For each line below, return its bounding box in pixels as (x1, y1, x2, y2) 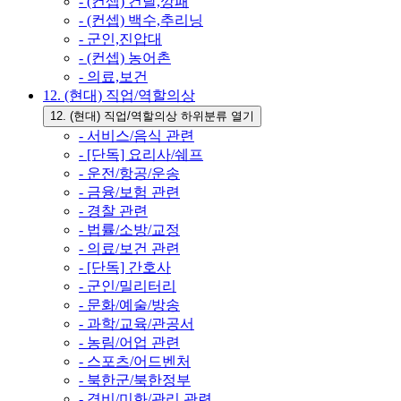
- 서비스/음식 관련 (79, 128, 194, 143)
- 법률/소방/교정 (79, 222, 180, 237)
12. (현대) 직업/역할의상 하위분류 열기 (50, 109, 254, 123)
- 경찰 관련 (79, 203, 148, 218)
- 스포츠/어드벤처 (79, 354, 191, 369)
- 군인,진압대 (79, 31, 162, 47)
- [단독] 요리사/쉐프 (79, 147, 203, 162)
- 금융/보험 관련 (79, 184, 180, 200)
